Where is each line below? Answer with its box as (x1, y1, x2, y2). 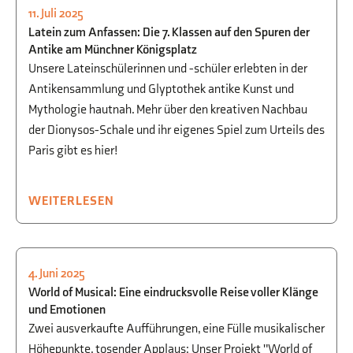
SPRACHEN (48, 34, 115, 49)
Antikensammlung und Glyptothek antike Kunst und (28, 82, 294, 97)
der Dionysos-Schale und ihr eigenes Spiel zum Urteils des (28, 123, 325, 138)
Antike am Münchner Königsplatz (28, 43, 197, 58)
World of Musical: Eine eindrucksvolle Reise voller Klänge (28, 285, 318, 300)
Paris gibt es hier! (28, 143, 118, 158)
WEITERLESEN (28, 194, 114, 209)
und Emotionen (28, 303, 106, 318)
